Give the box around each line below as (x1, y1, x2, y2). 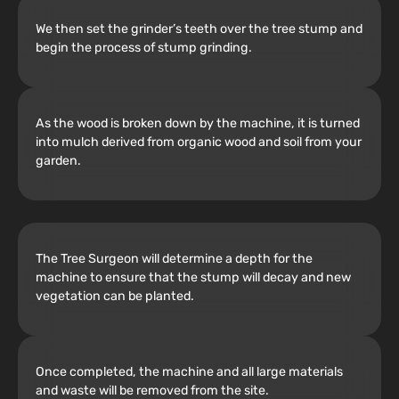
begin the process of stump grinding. (36, 39, 252, 55)
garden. (36, 152, 81, 168)
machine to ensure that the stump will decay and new (36, 270, 351, 286)
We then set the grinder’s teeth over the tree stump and (36, 20, 362, 37)
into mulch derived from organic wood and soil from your (36, 134, 362, 150)
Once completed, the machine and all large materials (36, 364, 343, 380)
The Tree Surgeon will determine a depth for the (36, 251, 313, 267)
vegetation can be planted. (36, 289, 194, 305)
